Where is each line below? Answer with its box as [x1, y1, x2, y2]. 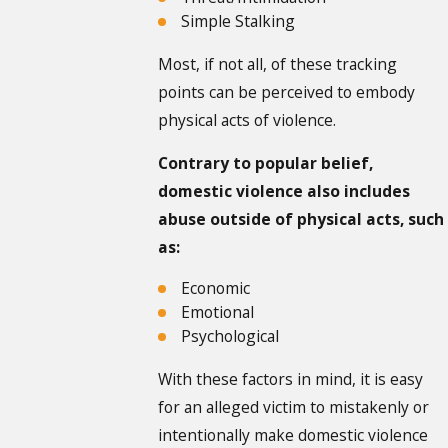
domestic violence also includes [158, 180, 411, 203]
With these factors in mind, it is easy [158, 367, 424, 390]
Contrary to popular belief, [158, 152, 374, 175]
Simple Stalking [181, 10, 296, 33]
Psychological [181, 325, 280, 348]
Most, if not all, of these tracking [158, 52, 398, 75]
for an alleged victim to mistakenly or [158, 395, 430, 418]
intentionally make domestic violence [158, 423, 429, 446]
